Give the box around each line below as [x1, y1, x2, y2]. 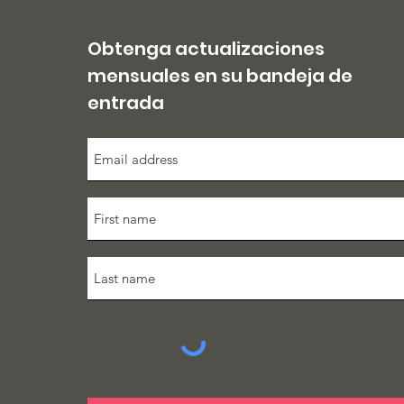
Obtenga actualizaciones [87, 36, 326, 61]
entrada [87, 90, 165, 115]
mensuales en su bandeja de [87, 63, 353, 88]
